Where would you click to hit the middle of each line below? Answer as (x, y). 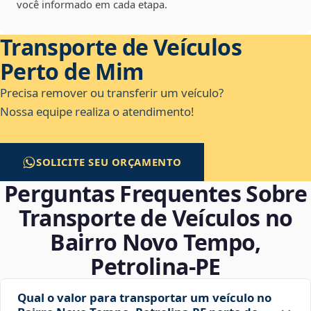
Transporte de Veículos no (155, 218)
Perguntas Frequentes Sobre (155, 194)
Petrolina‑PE (155, 267)
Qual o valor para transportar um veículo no (144, 298)
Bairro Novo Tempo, (155, 242)
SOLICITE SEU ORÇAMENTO (109, 162)
